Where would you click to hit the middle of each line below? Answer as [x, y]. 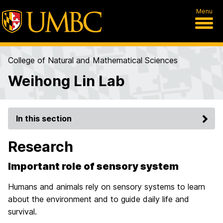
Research [41, 147]
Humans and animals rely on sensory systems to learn [107, 187]
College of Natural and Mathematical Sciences [93, 60]
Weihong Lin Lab [66, 81]
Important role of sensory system [93, 166]
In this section [44, 118]
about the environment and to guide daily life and [99, 199]
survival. [22, 212]
